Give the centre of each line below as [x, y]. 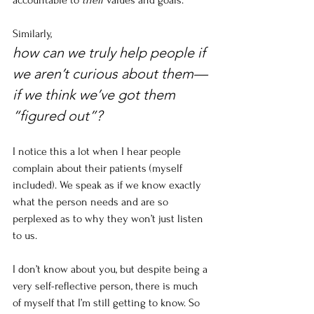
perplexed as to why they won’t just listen [109, 219]
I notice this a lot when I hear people [98, 152]
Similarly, [32, 34]
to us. [26, 236]
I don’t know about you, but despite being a [111, 269]
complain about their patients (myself [99, 169]
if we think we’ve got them [96, 95]
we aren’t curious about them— [110, 74]
